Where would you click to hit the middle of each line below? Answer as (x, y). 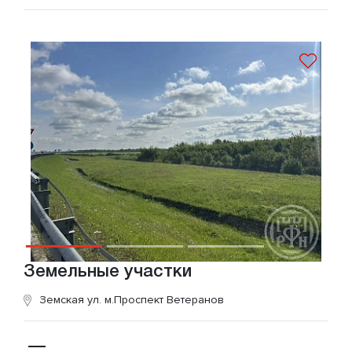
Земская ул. (72, 299)
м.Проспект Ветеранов (164, 299)
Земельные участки (108, 271)
